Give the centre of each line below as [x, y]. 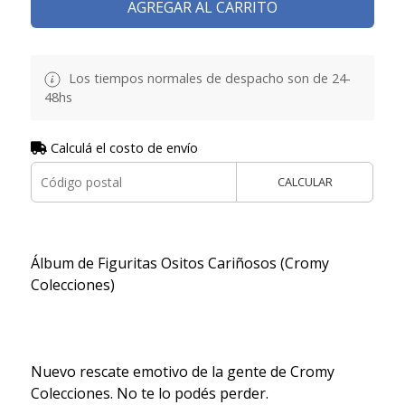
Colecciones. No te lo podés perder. [149, 393]
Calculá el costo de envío [122, 147]
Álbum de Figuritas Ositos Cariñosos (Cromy [179, 263]
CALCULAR [305, 181]
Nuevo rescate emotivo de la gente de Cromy [182, 371]
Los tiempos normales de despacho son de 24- [207, 78]
